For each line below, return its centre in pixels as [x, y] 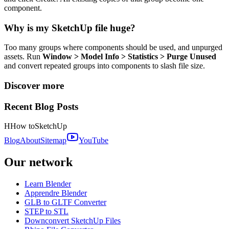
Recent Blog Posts [41, 106]
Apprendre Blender [56, 193]
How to [22, 126]
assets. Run [23, 57]
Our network [38, 162]
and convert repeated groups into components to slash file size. [105, 66]
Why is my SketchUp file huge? [70, 28]
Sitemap [53, 141]
